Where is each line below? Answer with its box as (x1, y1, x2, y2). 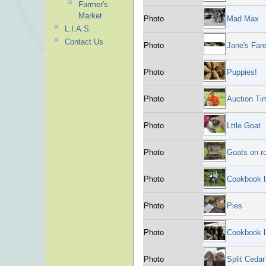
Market (78, 11, 102, 20)
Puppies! (227, 68, 257, 77)
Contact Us (64, 37, 103, 46)
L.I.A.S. (64, 24, 91, 33)
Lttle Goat (227, 121, 261, 130)
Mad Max (227, 14, 259, 23)
